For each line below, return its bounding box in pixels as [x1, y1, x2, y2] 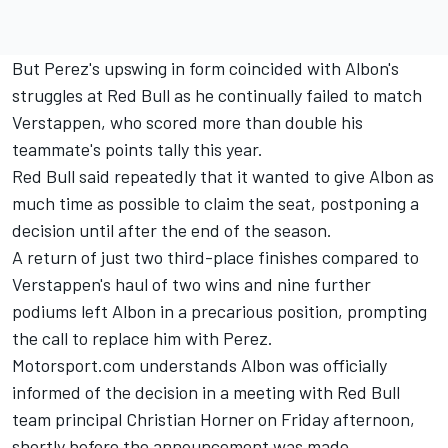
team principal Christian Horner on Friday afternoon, [12, 407, 415, 430]
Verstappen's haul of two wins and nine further [12, 272, 371, 295]
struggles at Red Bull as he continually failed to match [12, 83, 422, 106]
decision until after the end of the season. [12, 218, 332, 241]
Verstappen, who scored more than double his [12, 110, 363, 133]
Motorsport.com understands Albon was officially [12, 353, 387, 376]
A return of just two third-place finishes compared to [12, 245, 419, 268]
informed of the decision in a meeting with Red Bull [12, 380, 400, 403]
